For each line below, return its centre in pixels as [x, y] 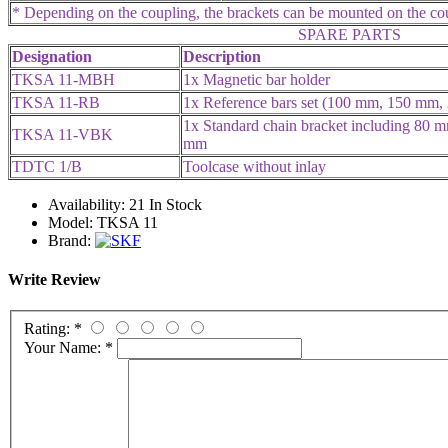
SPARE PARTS [349, 34]
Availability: [86, 204]
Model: [70, 222]
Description [222, 56]
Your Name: [64, 347]
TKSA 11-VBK [62, 134]
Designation [52, 56]
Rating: [49, 328]
